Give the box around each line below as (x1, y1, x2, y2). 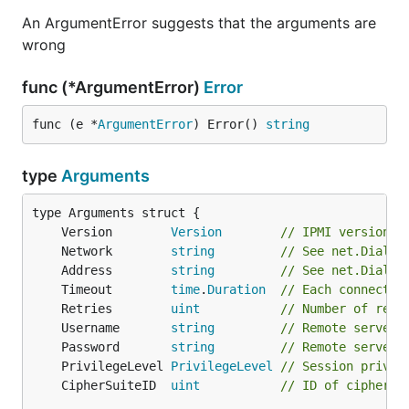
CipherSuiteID (61, 378, 171, 393)
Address (61, 263, 171, 278)
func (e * (32, 117, 98, 131)
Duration (207, 282, 266, 297)
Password (61, 340, 171, 354)
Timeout (61, 282, 171, 297)
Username (61, 320, 171, 335)
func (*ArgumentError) (22, 78, 204, 97)
